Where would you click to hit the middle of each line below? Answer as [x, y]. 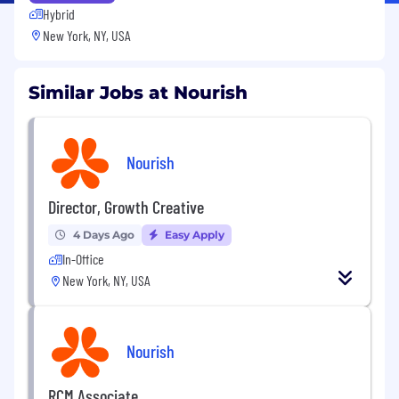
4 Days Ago [104, 234]
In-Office [83, 258]
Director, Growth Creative [126, 206]
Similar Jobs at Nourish [138, 92]
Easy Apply [193, 234]
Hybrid [59, 13]
